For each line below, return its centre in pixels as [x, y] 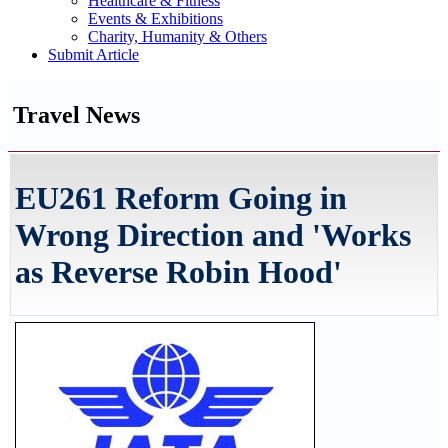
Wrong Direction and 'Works [213, 235]
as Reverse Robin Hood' [178, 272]
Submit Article [93, 54]
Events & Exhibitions [155, 18]
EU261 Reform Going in [181, 198]
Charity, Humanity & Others [177, 36]
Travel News [76, 114]
